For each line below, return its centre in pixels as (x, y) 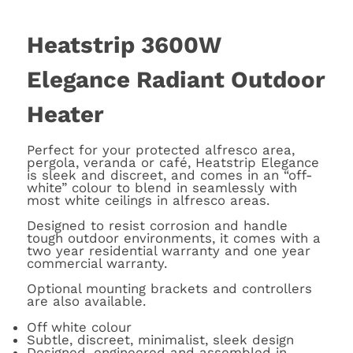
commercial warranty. (97, 264)
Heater (65, 115)
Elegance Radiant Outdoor (176, 80)
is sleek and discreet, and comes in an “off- (169, 175)
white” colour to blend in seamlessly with (162, 188)
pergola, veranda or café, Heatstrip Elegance (173, 163)
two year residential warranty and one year (168, 251)
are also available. (86, 301)
